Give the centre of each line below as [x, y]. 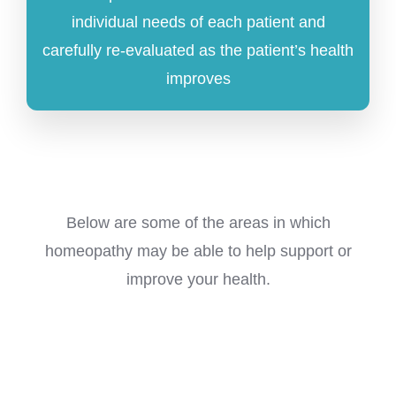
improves [198, 79]
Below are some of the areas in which [198, 223]
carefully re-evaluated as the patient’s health [198, 51]
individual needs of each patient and [198, 23]
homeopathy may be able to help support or [198, 251]
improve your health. [198, 280]
